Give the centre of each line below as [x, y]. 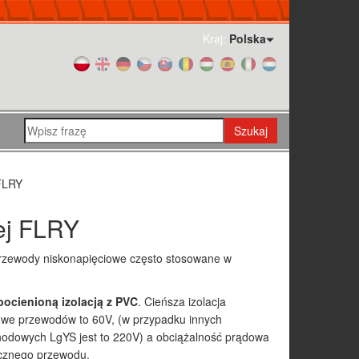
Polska [248, 38]
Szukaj [251, 131]
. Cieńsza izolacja [182, 301]
